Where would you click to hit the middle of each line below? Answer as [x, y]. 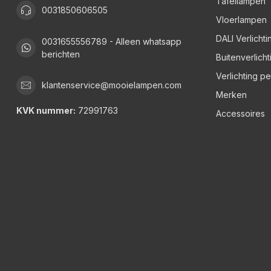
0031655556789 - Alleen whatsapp [112, 41]
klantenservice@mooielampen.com [112, 85]
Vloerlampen [241, 19]
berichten [61, 54]
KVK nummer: [46, 110]
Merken [231, 94]
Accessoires [240, 113]
